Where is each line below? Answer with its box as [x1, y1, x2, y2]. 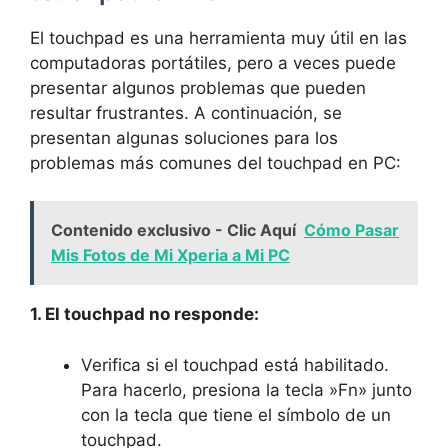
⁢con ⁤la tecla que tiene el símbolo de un [81, 404, 391, 425]
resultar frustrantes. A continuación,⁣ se [30, 102, 342, 123]
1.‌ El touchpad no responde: [30, 304, 259, 324]
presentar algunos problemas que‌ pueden [30, 77, 366, 98]
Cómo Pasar [304, 220, 399, 240]
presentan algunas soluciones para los [30, 127, 338, 148]
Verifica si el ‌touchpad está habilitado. [81, 354, 389, 375]
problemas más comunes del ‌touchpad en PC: [30, 152, 401, 173]
